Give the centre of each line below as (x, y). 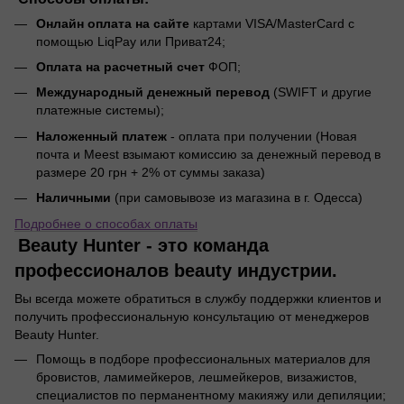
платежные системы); (100, 110)
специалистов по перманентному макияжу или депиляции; (211, 395)
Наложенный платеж (103, 136)
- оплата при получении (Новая (264, 136)
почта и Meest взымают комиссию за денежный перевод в (208, 154)
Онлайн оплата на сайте (115, 23)
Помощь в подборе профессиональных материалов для (203, 358)
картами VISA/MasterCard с (274, 23)
